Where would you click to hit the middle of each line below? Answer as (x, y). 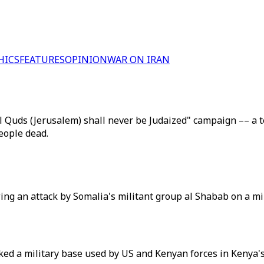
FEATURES (42, 60)
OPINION (86, 60)
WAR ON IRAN (138, 60)
